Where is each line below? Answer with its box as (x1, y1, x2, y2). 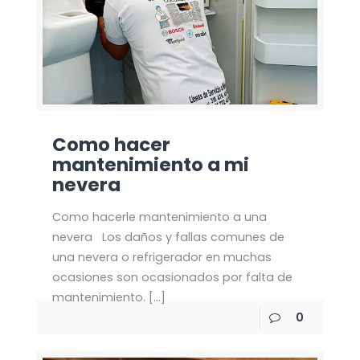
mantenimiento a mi (51, 151, 249, 178)
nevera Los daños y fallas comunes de (51, 228, 284, 245)
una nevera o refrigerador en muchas (51, 248, 272, 265)
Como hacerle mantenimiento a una (51, 208, 267, 225)
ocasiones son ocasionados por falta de (51, 268, 292, 285)
